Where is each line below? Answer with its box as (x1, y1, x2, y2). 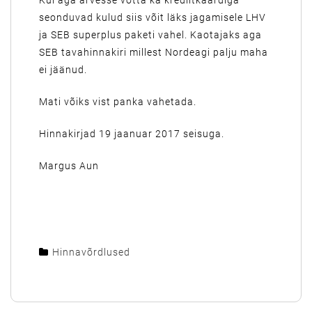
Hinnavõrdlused (52, 247, 130, 258)
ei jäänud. (39, 64, 87, 75)
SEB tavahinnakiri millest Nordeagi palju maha (39, 47, 268, 58)
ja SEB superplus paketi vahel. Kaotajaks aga (39, 29, 262, 40)
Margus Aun (39, 160, 99, 171)
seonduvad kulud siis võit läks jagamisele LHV (39, 12, 266, 23)
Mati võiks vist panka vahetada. (39, 96, 196, 107)
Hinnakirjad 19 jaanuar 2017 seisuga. (39, 128, 224, 139)
